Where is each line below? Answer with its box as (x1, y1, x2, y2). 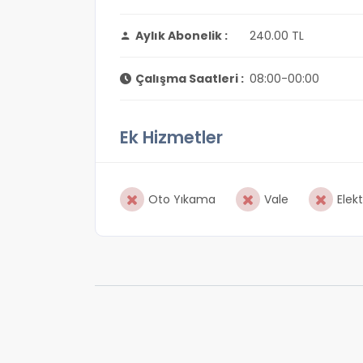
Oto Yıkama (148, 191, 216, 207)
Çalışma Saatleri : (135, 70, 244, 87)
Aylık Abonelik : (135, 28, 228, 44)
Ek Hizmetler (120, 126, 223, 149)
